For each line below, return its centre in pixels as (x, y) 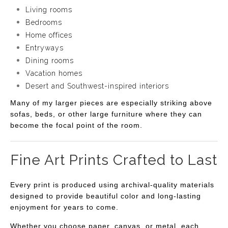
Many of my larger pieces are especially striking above (111, 103)
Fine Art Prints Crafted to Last (114, 160)
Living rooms (49, 10)
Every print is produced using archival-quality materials (112, 185)
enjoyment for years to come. (64, 207)
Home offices (49, 35)
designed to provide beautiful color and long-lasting (106, 196)
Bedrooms (44, 23)
